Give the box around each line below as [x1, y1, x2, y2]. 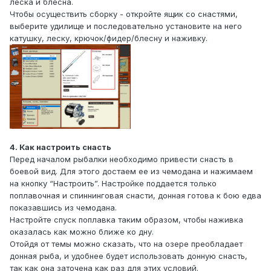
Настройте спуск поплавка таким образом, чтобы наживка [10, 214, 243, 224]
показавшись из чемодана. [10, 202, 117, 212]
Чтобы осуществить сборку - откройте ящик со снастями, [10, 8, 238, 19]
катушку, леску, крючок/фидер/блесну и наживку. [10, 33, 207, 43]
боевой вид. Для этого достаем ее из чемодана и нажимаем [10, 166, 253, 176]
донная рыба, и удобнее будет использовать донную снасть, [10, 250, 247, 261]
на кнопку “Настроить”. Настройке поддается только [10, 178, 217, 188]
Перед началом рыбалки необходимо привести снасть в [10, 154, 233, 164]
